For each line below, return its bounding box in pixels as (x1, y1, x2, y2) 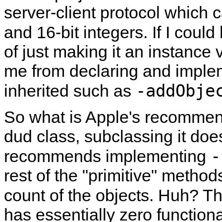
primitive (88, 166, 151, 185)
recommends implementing (4, 147, 211, 166)
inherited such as (4, 81, 136, 100)
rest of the (4, 166, 82, 185)
